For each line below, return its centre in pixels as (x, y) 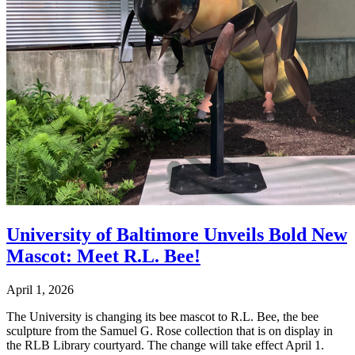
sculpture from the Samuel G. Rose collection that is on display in (170, 330)
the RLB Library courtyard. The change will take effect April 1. (165, 345)
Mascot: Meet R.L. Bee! (103, 256)
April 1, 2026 (40, 289)
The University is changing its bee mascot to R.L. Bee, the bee (162, 316)
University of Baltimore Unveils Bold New (177, 234)
